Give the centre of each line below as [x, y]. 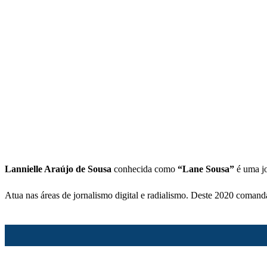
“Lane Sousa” [206, 169]
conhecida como [145, 169]
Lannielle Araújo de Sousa [58, 169]
